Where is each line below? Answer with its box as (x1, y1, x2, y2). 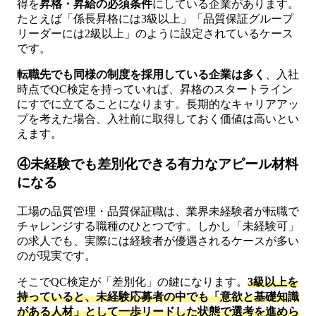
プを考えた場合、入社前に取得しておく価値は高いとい (17, 112, 299, 125)
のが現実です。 (17, 250, 96, 262)
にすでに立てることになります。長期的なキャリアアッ (17, 97, 299, 110)
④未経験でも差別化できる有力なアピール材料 (17, 156, 298, 171)
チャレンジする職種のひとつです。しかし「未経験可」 (17, 220, 299, 233)
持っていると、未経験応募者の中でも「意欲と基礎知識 (17, 291, 299, 303)
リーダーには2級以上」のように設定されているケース (17, 27, 293, 39)
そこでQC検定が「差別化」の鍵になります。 (17, 276, 248, 288)
